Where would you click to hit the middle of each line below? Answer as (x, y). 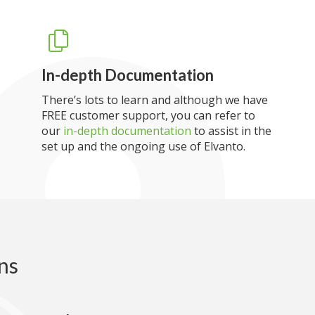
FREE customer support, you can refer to (148, 115)
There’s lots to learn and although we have (154, 100)
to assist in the (231, 131)
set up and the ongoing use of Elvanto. (143, 146)
